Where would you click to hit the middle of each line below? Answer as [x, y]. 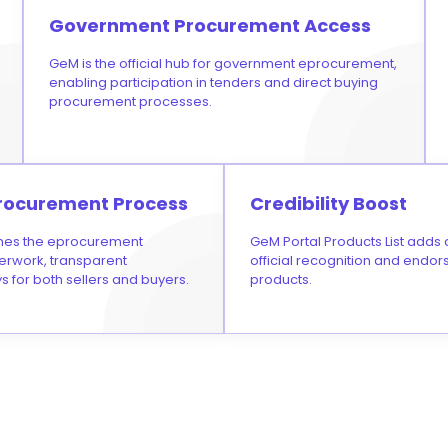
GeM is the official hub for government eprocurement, [223, 64]
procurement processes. [131, 102]
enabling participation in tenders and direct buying [214, 83]
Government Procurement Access [210, 26]
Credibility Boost [328, 204]
